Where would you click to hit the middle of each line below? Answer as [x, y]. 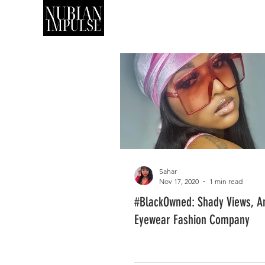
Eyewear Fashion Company [192, 220]
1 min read [226, 182]
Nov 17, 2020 [179, 182]
